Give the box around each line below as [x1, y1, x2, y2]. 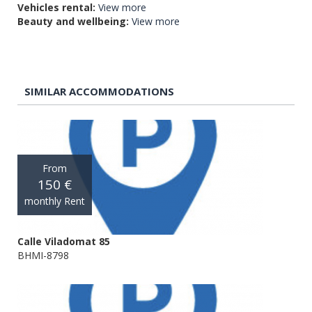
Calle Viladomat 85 [17, 234, 110, 248]
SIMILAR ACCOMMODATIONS [24, 84, 174, 98]
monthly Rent [24, 194, 85, 208]
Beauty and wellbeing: [17, 14, 129, 28]
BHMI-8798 [17, 248, 69, 262]
